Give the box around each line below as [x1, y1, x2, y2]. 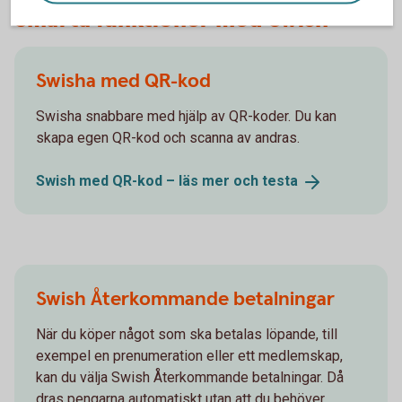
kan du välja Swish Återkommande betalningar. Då [36, 369, 344, 387]
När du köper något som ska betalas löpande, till [36, 326, 337, 344]
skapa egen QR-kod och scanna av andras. [36, 129, 300, 147]
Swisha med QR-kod [36, 68, 211, 95]
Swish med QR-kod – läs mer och [36, 172, 262, 190]
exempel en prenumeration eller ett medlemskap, [36, 347, 343, 365]
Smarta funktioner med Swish [14, 4, 328, 37]
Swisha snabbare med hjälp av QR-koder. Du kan [36, 108, 336, 126]
